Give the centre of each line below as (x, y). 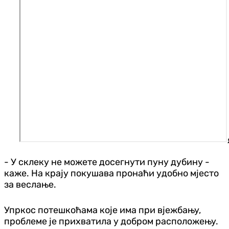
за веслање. (30, 184)
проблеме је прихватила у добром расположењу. (111, 221)
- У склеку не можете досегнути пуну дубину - (107, 162)
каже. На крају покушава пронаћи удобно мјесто (111, 173)
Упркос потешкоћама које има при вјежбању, (102, 210)
